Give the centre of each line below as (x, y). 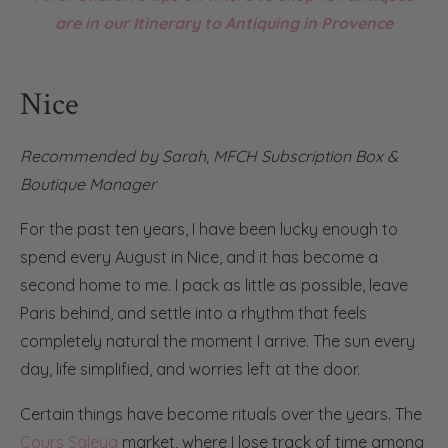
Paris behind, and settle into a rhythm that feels (193, 312)
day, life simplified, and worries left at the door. (190, 368)
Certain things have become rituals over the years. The (221, 413)
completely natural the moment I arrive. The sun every (217, 340)
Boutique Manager (88, 183)
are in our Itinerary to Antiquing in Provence (224, 22)
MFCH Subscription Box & (305, 155)
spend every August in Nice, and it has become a (199, 256)
